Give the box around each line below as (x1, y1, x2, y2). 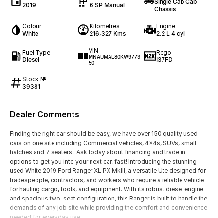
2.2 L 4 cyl (156, 29, 185, 37)
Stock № (22, 75, 47, 83)
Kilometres (89, 22, 120, 30)
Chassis (154, 5, 176, 13)
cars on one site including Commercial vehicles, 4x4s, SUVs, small (10, 139, 196, 146)
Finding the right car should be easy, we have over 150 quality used (10, 129, 198, 137)
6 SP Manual (89, 1, 125, 9)
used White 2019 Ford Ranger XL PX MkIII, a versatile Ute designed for (10, 166, 206, 174)
